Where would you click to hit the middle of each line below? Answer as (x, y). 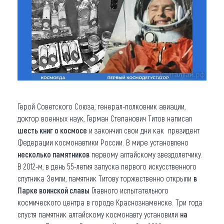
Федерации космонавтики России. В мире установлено (103, 142)
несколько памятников (53, 154)
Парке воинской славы (53, 190)
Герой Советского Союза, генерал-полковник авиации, (101, 106)
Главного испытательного (129, 190)
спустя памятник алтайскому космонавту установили (99, 214)
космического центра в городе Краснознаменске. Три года (110, 202)
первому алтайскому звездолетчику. (146, 154)
